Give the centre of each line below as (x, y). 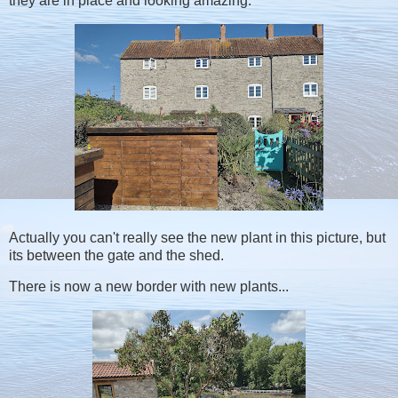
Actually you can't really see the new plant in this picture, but (197, 237)
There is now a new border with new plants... (149, 287)
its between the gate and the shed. (116, 255)
